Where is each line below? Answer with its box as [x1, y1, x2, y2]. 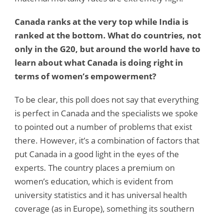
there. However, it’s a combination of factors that [15, 134, 200, 146]
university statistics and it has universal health [15, 189, 187, 200]
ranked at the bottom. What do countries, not [15, 29, 201, 41]
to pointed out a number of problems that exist [15, 121, 192, 132]
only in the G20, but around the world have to [15, 43, 200, 54]
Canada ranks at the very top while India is [15, 16, 188, 27]
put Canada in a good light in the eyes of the [15, 148, 179, 160]
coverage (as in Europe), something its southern [15, 202, 194, 214]
